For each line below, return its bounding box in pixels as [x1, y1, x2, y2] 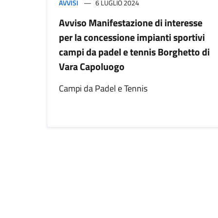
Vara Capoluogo [59, 59, 125, 74]
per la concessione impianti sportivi [59, 30, 205, 45]
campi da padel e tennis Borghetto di [59, 44, 210, 60]
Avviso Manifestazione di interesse [59, 15, 202, 31]
